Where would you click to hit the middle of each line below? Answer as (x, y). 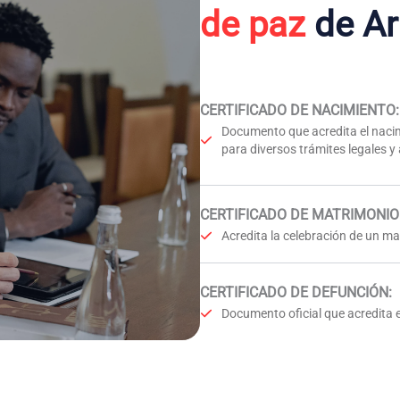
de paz (253, 25)
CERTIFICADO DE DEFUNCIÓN (294, 292)
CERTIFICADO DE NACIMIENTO (298, 110)
